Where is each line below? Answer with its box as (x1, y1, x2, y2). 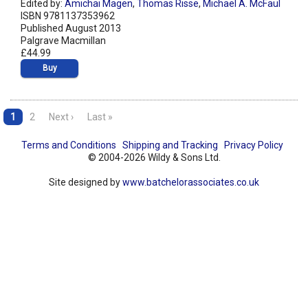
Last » (87, 111, 113, 123)
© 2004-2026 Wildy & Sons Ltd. (87, 152, 221, 164)
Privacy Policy (223, 140, 283, 151)
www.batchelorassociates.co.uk (122, 177, 259, 188)
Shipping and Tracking (122, 140, 218, 151)
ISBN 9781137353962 (21, 10, 115, 22)
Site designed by (49, 177, 122, 188)
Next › (49, 111, 74, 123)
